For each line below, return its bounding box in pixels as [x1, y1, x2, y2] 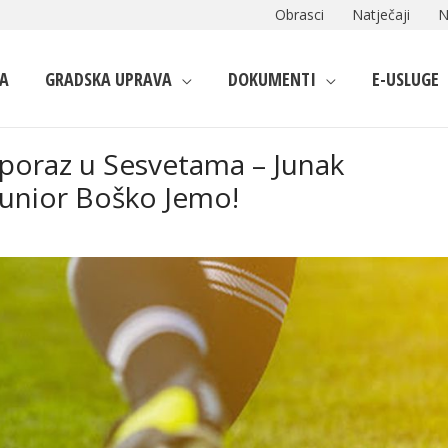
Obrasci [275, 5, 324, 24]
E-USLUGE [372, 66, 439, 91]
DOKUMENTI [228, 66, 316, 91]
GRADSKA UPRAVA [45, 66, 172, 91]
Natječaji [352, 5, 410, 24]
